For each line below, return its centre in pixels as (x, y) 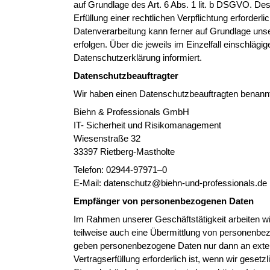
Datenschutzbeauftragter (126, 76)
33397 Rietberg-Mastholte (124, 152)
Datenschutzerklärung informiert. (138, 58)
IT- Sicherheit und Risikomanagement (147, 125)
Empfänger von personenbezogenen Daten (164, 201)
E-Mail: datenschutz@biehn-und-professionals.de (170, 183)
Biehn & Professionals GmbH (131, 112)
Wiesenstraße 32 (107, 138)
